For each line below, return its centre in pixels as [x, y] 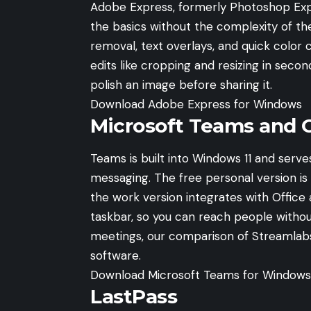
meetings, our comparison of [171, 236]
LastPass [134, 297]
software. [116, 256]
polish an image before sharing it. [181, 84]
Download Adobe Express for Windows [196, 104]
